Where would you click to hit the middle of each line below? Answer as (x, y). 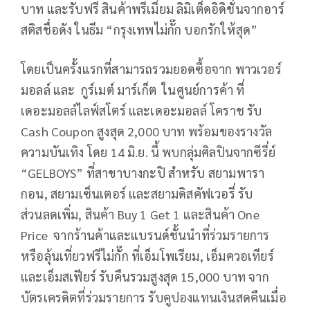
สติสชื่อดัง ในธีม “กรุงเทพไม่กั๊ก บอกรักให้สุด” (139, 29)
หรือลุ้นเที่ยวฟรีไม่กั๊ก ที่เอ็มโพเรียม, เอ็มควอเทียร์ (147, 255)
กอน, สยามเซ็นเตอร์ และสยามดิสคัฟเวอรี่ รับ (137, 193)
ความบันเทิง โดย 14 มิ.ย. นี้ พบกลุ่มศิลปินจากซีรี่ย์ (148, 152)
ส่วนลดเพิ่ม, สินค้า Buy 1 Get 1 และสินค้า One (140, 214)
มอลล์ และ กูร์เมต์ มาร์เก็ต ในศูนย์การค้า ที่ (133, 89)
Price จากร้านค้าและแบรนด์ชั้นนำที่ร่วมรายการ (145, 235)
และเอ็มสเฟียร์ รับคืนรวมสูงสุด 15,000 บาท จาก (145, 276)
